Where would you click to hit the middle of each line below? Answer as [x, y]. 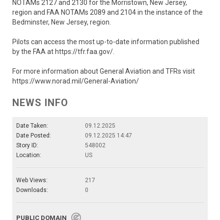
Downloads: [32, 190]
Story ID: [27, 145]
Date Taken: [32, 126]
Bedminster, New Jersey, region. [62, 22]
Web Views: [32, 180]
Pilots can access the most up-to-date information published [106, 42]
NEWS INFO [40, 103]
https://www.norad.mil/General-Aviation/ [76, 81]
